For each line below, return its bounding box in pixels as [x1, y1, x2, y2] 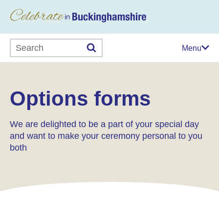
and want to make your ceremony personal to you [10, 131, 202, 141]
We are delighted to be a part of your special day [10, 119, 199, 129]
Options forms [10, 87, 151, 110]
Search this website [9, 40, 77, 48]
